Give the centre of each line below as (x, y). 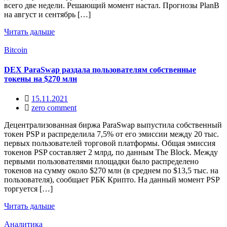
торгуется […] (28, 189)
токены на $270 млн (41, 79)
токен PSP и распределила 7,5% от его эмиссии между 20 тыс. (111, 134)
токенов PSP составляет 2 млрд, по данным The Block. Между (111, 153)
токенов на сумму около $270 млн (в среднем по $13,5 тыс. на (111, 171)
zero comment (54, 108)
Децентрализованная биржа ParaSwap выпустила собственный (113, 125)
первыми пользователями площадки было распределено (101, 162)
